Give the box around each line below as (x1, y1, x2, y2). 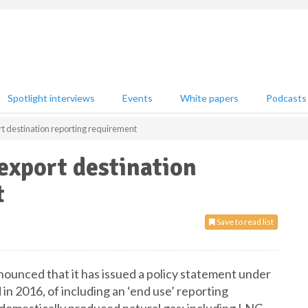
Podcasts (266, 92, 307, 104)
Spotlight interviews (8, 92, 95, 104)
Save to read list (215, 217, 274, 227)
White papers (180, 92, 239, 104)
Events (122, 92, 153, 104)
